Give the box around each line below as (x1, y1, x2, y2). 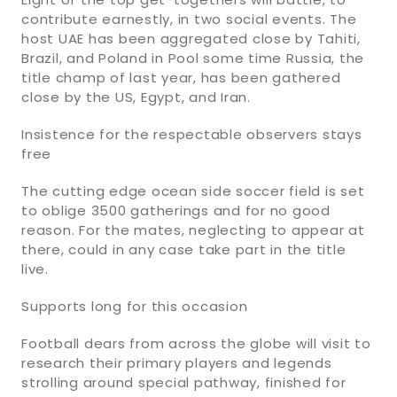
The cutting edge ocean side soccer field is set (21, 181, 365, 200)
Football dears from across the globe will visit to (21, 333, 371, 353)
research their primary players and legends (21, 353, 332, 372)
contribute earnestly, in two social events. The (21, 9, 357, 28)
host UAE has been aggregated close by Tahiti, (21, 28, 361, 48)
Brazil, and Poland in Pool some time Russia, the (21, 48, 364, 67)
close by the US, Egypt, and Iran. (21, 87, 251, 106)
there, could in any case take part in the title (21, 239, 346, 259)
